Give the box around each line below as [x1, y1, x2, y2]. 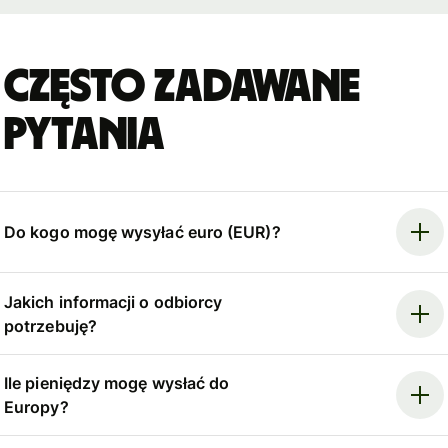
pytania [4, 111, 166, 158]
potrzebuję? [4, 315, 97, 336]
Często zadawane [4, 63, 361, 110]
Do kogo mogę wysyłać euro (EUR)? [4, 222, 281, 243]
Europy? [4, 397, 69, 417]
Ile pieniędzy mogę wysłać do [4, 373, 230, 393]
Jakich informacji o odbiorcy [4, 291, 223, 312]
